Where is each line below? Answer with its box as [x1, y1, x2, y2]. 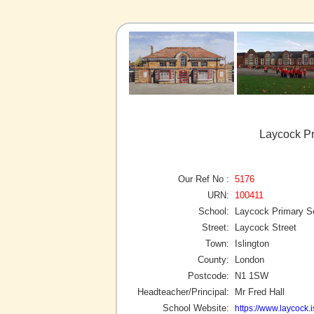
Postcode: [188, 270, 229, 281]
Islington [235, 238, 269, 249]
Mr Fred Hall [235, 286, 285, 297]
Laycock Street [235, 221, 296, 233]
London [235, 254, 264, 265]
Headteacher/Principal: [137, 286, 229, 297]
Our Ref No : [178, 173, 229, 184]
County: [198, 254, 229, 265]
